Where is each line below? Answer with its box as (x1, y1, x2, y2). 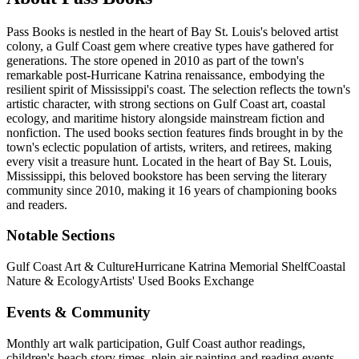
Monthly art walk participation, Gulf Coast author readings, (6, 336, 305, 350)
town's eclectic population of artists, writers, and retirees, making (6, 139, 332, 154)
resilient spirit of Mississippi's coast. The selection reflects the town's (6, 82, 350, 96)
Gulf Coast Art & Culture (6, 260, 135, 274)
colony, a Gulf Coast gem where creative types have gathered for (6, 38, 333, 53)
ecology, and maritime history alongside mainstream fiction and (6, 111, 325, 125)
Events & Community (6, 303, 151, 321)
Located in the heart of (139, 154, 259, 168)
